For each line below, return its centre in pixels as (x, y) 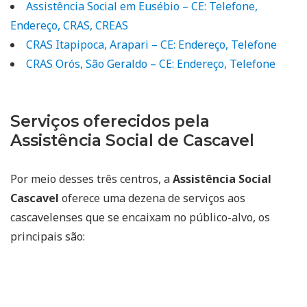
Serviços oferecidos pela (110, 121)
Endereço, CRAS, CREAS (69, 25)
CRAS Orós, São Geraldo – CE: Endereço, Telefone (151, 63)
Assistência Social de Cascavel (132, 140)
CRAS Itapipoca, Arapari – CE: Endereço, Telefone (151, 44)
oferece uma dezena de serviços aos (152, 198)
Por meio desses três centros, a (91, 179)
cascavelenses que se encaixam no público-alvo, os (140, 217)
